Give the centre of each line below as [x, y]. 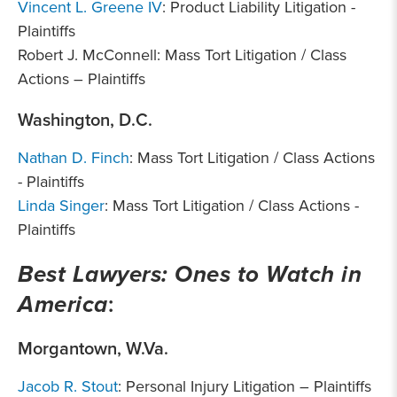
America [63, 304]
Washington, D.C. [85, 119]
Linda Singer [61, 205]
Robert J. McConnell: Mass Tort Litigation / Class [182, 54]
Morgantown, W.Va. [93, 348]
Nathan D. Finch [74, 157]
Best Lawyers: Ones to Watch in [190, 274]
